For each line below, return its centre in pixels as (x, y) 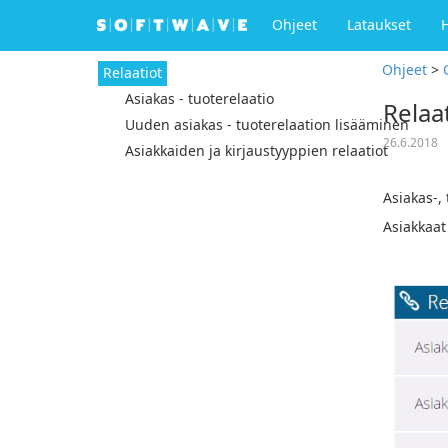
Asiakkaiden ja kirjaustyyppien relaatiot (256, 150)
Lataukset (379, 24)
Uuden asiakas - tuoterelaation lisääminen (267, 124)
